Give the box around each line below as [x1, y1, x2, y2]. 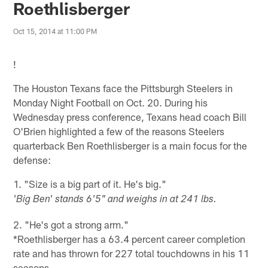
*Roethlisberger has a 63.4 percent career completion [13, 232, 246, 245]
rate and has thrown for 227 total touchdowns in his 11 [13, 246, 250, 259]
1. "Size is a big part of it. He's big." [13, 177, 167, 190]
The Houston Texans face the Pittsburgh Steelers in [13, 81, 233, 94]
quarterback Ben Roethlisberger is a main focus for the [13, 139, 248, 151]
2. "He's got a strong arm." [13, 218, 129, 230]
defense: [13, 153, 51, 166]
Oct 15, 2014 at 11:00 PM [13, 27, 98, 36]
